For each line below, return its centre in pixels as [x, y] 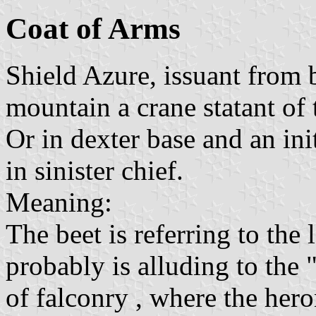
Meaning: [59, 202]
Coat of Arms [93, 28]
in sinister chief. [95, 171]
